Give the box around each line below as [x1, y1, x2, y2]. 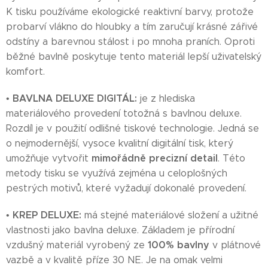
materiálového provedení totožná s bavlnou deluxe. [6, 108, 242, 119]
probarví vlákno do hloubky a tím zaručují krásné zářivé [6, 21, 258, 32]
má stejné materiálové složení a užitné [81, 209, 258, 221]
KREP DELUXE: [13, 209, 81, 221]
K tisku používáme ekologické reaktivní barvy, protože [6, 6, 254, 17]
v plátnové [209, 239, 261, 251]
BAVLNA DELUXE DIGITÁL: [13, 92, 137, 105]
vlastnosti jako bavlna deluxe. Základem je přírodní [6, 224, 234, 236]
